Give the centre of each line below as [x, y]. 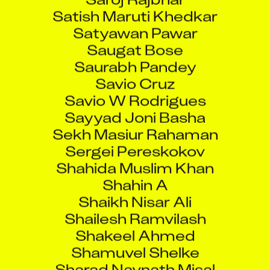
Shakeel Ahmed [135, 224]
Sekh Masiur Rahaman [135, 123]
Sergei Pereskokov [135, 140]
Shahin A [135, 174]
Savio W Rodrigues [135, 89]
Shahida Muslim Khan [135, 157]
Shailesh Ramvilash [135, 207]
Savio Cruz [135, 72]
